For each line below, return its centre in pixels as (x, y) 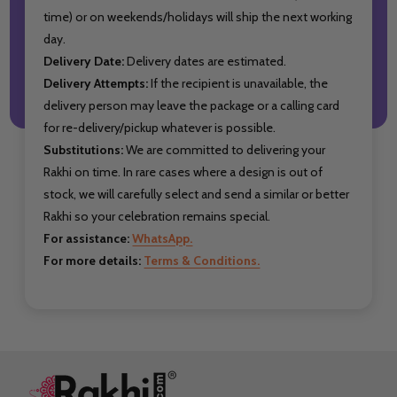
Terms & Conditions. (202, 260)
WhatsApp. (163, 238)
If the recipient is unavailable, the (238, 83)
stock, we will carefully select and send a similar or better (197, 194)
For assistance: (87, 238)
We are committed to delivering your (226, 149)
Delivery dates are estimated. (206, 61)
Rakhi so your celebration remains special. (157, 216)
